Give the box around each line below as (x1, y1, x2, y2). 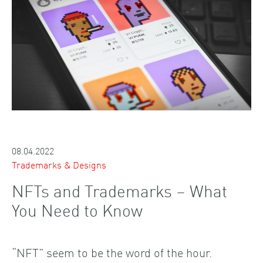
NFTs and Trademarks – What (12, 178, 227, 201)
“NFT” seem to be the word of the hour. (12, 243, 212, 260)
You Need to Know (12, 198, 143, 221)
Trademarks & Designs (12, 157, 106, 171)
